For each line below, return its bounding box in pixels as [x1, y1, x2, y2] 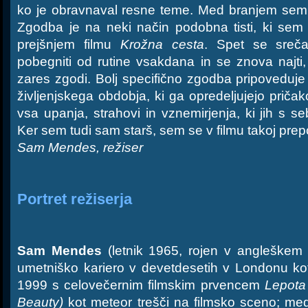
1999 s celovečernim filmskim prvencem [17, 278, 265, 292]
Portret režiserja [17, 190, 132, 208]
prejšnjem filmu [17, 37, 120, 52]
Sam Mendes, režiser [17, 140, 143, 155]
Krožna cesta [120, 37, 204, 52]
